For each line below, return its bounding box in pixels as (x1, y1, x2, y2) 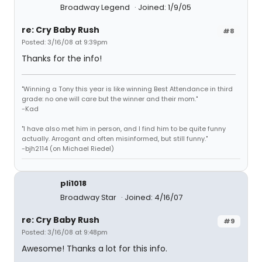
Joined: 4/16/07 (125, 192, 182, 203)
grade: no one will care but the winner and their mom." (22, 94, 198, 104)
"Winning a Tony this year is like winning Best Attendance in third (22, 84, 233, 94)
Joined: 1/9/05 (138, 2, 191, 13)
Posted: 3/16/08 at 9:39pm (22, 37, 108, 47)
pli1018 (60, 178, 87, 189)
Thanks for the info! (22, 53, 102, 64)
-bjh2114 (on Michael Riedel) (22, 144, 114, 153)
